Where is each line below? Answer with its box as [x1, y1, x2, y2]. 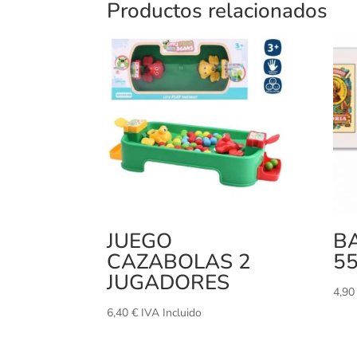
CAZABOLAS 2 [107, 247, 252, 276]
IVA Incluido [141, 304, 202, 320]
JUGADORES [107, 268, 230, 296]
